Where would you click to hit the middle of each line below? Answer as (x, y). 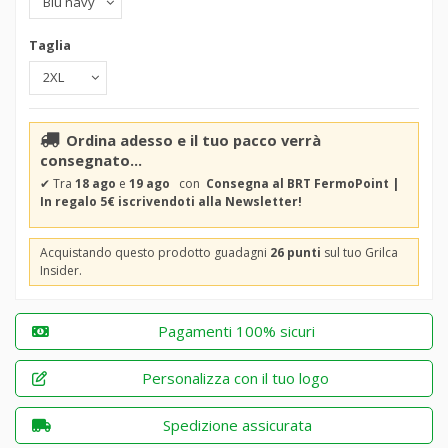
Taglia (50, 45)
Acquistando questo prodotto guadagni (155, 252)
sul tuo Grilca (359, 252)
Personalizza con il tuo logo (235, 378)
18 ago (95, 184)
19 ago (149, 184)
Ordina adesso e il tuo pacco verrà (193, 139)
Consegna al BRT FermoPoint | (302, 184)
